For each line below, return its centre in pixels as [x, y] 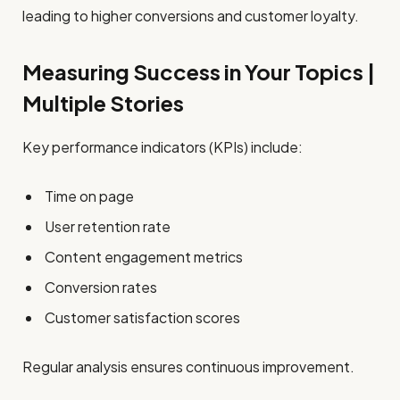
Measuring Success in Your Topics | [199, 72]
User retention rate [108, 227]
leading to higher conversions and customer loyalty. [191, 15]
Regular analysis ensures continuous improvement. [188, 367]
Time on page [89, 196]
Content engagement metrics [144, 257]
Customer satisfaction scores [142, 318]
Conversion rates [101, 287]
